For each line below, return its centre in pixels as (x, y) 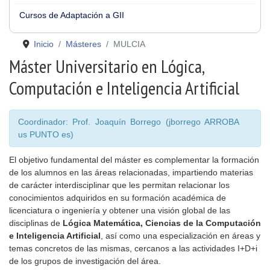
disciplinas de (36, 223)
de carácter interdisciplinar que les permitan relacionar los (119, 185)
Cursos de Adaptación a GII (72, 15)
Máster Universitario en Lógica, (106, 66)
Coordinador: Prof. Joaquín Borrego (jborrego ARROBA (129, 122)
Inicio (43, 44)
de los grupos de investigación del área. (85, 261)
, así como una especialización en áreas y (181, 236)
